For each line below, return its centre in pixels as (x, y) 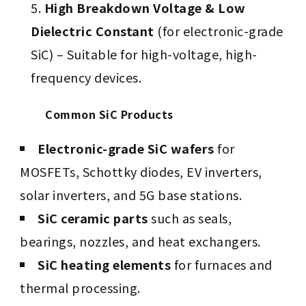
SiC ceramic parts (93, 218)
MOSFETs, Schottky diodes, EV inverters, (141, 172)
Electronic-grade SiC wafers (126, 149)
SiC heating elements (105, 265)
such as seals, (190, 218)
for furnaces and (222, 265)
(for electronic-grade (219, 31)
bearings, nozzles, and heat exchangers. (140, 241)
